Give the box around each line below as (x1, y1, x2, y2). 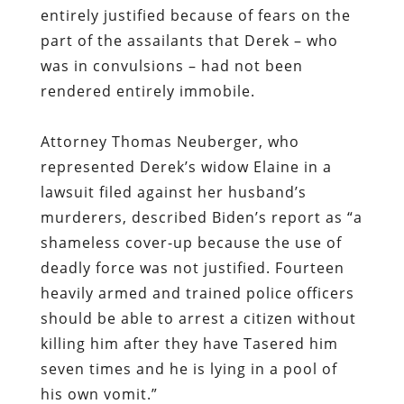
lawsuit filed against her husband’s (40, 182, 307, 203)
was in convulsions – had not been (40, 56, 303, 77)
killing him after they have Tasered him (40, 334, 338, 354)
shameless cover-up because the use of (40, 233, 342, 253)
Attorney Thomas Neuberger (40, 132, 259, 152)
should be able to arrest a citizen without (40, 308, 356, 329)
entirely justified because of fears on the (40, 5, 351, 26)
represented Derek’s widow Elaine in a (40, 157, 332, 178)
